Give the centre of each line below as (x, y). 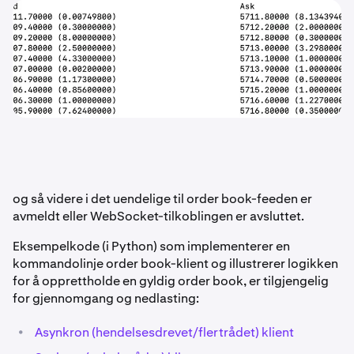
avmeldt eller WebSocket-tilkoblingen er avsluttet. (158, 217)
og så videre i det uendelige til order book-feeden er (162, 199)
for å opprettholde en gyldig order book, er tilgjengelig (171, 281)
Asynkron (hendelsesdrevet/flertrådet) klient (164, 333)
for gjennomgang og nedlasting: (106, 299)
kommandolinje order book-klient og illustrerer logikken (175, 264)
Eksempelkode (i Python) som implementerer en (151, 247)
